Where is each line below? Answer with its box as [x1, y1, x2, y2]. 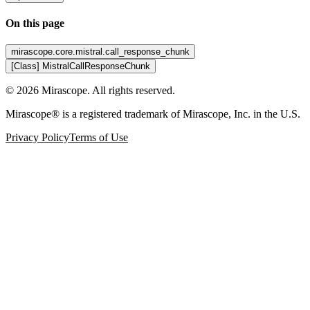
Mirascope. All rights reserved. [39, 84, 175, 97]
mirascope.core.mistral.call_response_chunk [11, 46, 190, 57]
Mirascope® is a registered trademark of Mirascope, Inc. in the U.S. [6, 108, 300, 120]
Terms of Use [69, 131, 128, 144]
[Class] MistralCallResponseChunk [11, 61, 150, 72]
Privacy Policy [6, 131, 69, 144]
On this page [6, 17, 64, 29]
